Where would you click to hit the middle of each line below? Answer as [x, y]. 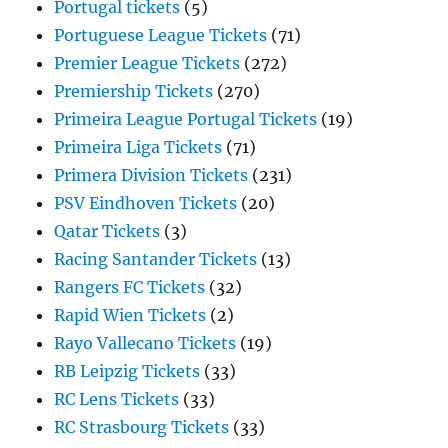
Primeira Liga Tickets [138, 147]
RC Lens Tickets [117, 399]
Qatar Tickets [107, 231]
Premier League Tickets [147, 63]
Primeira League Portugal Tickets [186, 119]
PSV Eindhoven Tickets [146, 203]
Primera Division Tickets [151, 175]
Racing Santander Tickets [156, 259]
